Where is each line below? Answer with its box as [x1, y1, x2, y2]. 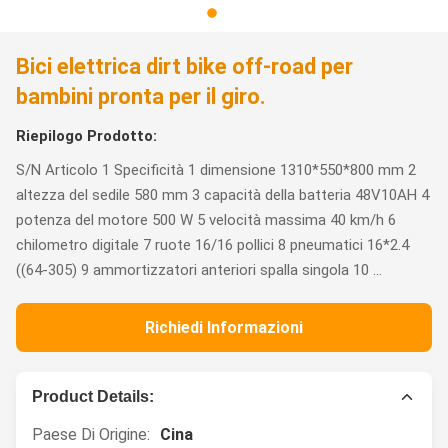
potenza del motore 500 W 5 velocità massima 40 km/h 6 [16, 211, 396, 229]
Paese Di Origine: [32, 425, 150, 444]
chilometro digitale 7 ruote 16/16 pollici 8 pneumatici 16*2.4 [16, 236, 409, 254]
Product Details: [32, 388, 154, 405]
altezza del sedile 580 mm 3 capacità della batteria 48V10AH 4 [16, 186, 429, 204]
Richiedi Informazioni [145, 318, 303, 337]
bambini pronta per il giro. [16, 84, 266, 109]
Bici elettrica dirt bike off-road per [16, 54, 353, 79]
